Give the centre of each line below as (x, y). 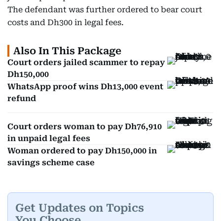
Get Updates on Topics (80, 208)
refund (22, 98)
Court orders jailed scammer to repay (86, 62)
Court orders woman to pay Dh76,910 (85, 127)
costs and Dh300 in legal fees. (66, 22)
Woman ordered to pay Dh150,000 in (82, 151)
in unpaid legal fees (49, 138)
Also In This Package (67, 51)
